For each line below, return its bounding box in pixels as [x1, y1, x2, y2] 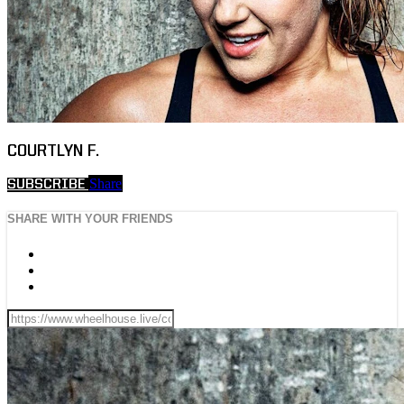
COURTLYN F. [7, 142, 99, 160]
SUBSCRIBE [7, 178, 88, 193]
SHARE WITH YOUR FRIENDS [7, 212, 173, 226]
